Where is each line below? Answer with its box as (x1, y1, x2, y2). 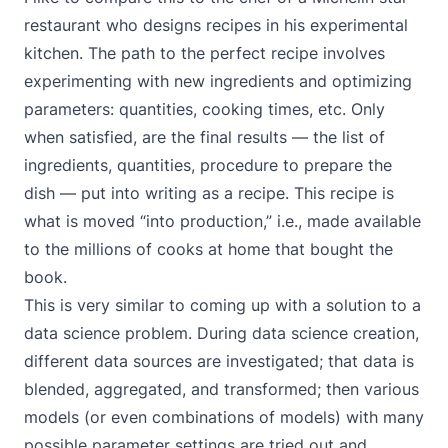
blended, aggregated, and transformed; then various (24, 379, 419, 399)
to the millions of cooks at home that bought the (24, 239, 393, 259)
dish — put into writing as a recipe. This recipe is (24, 183, 394, 203)
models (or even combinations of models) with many (24, 407, 424, 427)
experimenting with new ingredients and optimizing (24, 71, 412, 91)
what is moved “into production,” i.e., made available (24, 211, 421, 231)
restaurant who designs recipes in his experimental (24, 15, 408, 35)
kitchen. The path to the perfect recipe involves (24, 43, 385, 63)
